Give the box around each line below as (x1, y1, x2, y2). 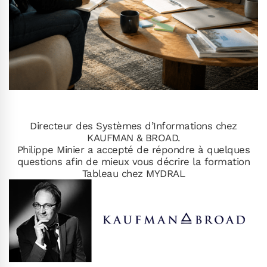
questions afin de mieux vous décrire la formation (17, 156, 250, 168)
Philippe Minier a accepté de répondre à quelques (17, 144, 250, 156)
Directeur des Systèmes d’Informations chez (30, 120, 237, 132)
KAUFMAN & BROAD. (87, 132, 180, 144)
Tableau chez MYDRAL (82, 167, 185, 180)
